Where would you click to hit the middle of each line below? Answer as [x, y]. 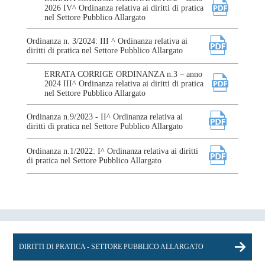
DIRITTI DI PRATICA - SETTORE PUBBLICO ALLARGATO [112, 247]
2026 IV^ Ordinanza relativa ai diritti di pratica [124, 8]
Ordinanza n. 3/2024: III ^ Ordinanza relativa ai [107, 41]
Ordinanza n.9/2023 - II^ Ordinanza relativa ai [104, 117]
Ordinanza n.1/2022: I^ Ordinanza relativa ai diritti [112, 151]
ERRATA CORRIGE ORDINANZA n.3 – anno [123, 74]
